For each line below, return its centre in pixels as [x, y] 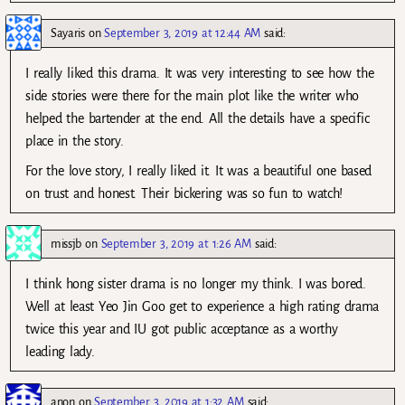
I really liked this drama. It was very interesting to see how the [200, 74]
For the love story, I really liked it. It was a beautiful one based [199, 171]
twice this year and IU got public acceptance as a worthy [182, 330]
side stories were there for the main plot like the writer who [193, 96]
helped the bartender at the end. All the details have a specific [198, 119]
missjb [66, 244]
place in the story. [75, 141]
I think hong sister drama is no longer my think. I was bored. [196, 284]
